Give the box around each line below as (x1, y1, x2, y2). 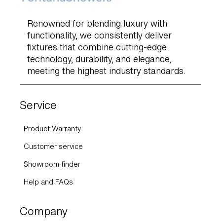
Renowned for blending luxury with (27, 17, 167, 30)
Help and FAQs (24, 177, 73, 187)
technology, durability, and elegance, (27, 53, 171, 66)
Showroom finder (24, 159, 80, 170)
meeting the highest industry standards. (27, 65, 185, 77)
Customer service (24, 142, 83, 152)
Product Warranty (24, 124, 81, 134)
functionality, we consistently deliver (27, 29, 172, 42)
